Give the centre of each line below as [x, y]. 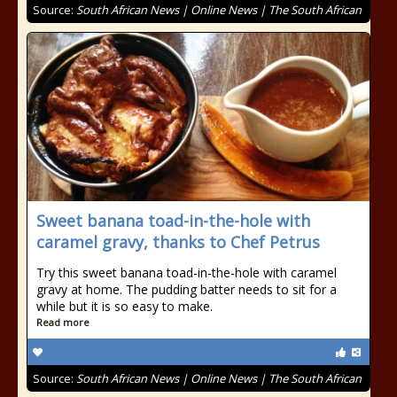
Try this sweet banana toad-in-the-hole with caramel [187, 272]
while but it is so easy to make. [125, 306]
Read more [63, 322]
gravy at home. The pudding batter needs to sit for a [187, 289]
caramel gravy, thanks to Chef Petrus [178, 242]
